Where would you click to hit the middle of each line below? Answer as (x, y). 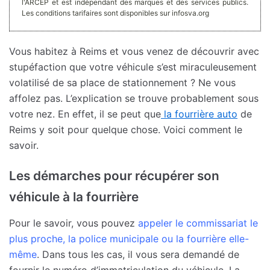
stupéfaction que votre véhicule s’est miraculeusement (133, 67)
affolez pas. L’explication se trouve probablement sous (134, 98)
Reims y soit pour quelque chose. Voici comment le (126, 129)
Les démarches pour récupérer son (114, 175)
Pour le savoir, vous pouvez (74, 223)
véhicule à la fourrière (74, 196)
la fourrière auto (199, 114)
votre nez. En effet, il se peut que (85, 114)
